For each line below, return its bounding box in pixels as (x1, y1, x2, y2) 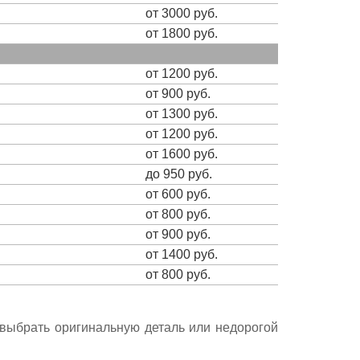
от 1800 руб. (145, 26, 218, 40)
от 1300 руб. (145, 106, 218, 121)
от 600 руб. (145, 186, 211, 201)
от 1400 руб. (145, 247, 218, 261)
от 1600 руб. (145, 146, 218, 161)
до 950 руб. (145, 166, 212, 181)
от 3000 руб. (145, 6, 218, 20)
